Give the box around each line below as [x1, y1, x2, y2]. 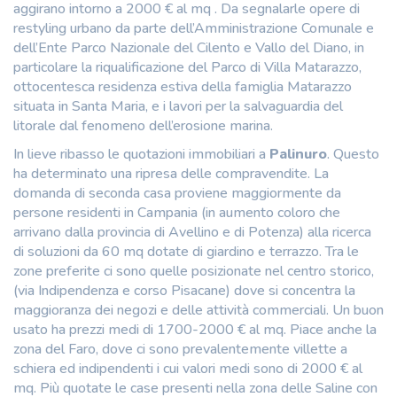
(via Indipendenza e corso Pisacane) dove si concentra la [13, 280, 355, 300]
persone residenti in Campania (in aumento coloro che [13, 202, 340, 222]
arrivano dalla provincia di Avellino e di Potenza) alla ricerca [13, 222, 371, 242]
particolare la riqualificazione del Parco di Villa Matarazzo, [13, 57, 362, 77]
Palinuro [269, 144, 327, 164]
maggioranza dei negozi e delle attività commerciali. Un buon [13, 300, 384, 320]
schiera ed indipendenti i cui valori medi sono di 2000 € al [13, 358, 362, 378]
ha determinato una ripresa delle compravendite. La [13, 163, 329, 183]
